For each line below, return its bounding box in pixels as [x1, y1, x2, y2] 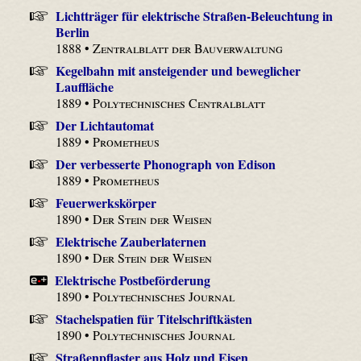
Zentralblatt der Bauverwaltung [93, 39, 284, 57]
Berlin [56, 23, 90, 42]
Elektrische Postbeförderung [55, 271, 211, 290]
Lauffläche [56, 77, 114, 97]
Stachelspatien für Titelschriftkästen [55, 309, 252, 329]
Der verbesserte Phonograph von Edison [55, 155, 276, 174]
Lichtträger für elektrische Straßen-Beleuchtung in [55, 6, 333, 26]
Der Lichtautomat [55, 116, 154, 135]
